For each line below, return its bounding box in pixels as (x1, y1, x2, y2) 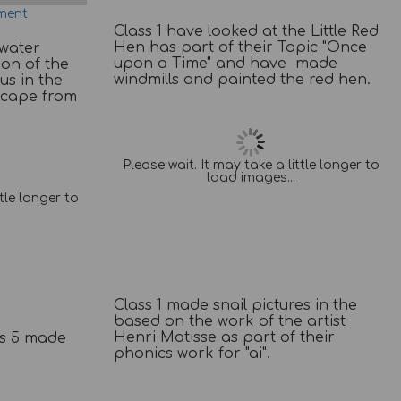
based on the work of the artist (114, 312, 346, 329)
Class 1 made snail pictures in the (114, 296, 358, 313)
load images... (206, 171, 295, 185)
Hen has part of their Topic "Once (114, 39, 368, 56)
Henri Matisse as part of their (114, 328, 336, 346)
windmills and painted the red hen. (114, 72, 371, 89)
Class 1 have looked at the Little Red (114, 23, 380, 40)
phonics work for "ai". (114, 345, 271, 362)
